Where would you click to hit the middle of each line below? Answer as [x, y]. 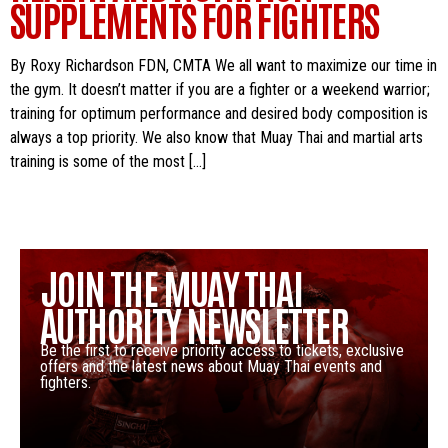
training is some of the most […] [108, 162]
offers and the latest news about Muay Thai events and [211, 366]
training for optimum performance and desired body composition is [219, 114]
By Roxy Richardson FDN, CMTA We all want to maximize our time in [223, 66]
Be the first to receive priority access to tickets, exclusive [222, 350]
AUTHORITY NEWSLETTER [194, 323]
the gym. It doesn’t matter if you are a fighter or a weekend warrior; [220, 90]
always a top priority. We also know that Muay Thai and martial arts [216, 138]
